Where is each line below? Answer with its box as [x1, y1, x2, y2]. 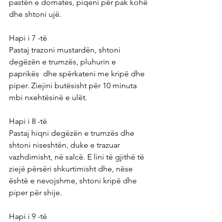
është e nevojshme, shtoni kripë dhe [9, 175, 139, 185]
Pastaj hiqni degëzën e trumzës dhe [9, 128, 136, 138]
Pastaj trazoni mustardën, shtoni [9, 45, 122, 55]
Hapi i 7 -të [9, 33, 47, 43]
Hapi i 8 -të [9, 116, 47, 126]
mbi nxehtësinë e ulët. [9, 92, 87, 102]
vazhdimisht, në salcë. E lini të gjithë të [9, 152, 146, 162]
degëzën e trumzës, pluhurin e [9, 56, 118, 66]
